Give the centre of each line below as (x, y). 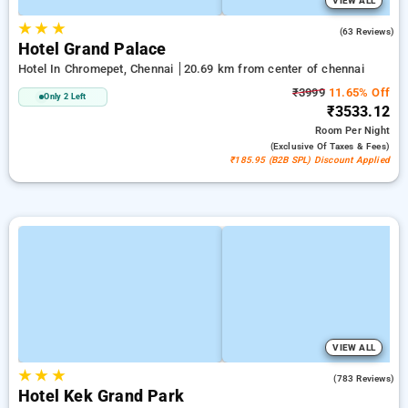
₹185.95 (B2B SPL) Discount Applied (310, 160)
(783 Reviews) (364, 378)
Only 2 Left (65, 97)
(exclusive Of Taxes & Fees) (330, 146)
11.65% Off (357, 92)
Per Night (367, 131)
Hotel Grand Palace (92, 49)
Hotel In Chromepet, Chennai (98, 69)
